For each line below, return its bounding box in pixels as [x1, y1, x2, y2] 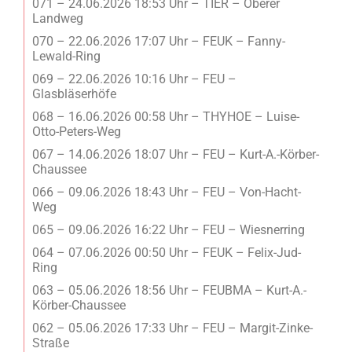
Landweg [32, 10, 83, 26]
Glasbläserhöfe [32, 86, 116, 101]
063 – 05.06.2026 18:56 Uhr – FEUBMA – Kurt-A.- [32, 282, 306, 298]
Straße [32, 335, 69, 350]
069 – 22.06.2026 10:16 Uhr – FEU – [32, 71, 236, 86]
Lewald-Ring [32, 48, 101, 64]
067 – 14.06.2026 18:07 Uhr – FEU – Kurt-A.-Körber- [32, 146, 319, 162]
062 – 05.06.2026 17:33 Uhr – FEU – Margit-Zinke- [32, 320, 313, 335]
